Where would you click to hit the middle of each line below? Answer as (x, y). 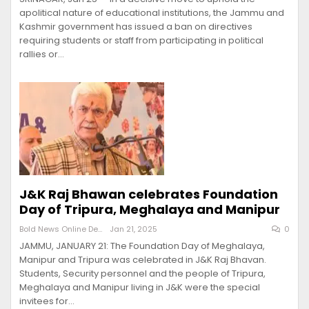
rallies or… (42, 54)
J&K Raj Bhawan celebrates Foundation (149, 194)
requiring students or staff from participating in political (141, 41)
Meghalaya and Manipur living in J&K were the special (140, 287)
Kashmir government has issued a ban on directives (136, 27)
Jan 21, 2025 (133, 229)
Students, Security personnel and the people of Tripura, (142, 273)
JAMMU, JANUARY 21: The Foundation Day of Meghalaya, (142, 246)
